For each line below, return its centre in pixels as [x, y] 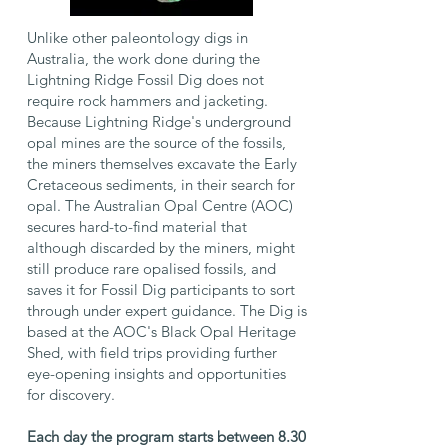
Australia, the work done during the [143, 58]
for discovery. [70, 394]
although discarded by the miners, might [160, 247]
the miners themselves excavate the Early [161, 163]
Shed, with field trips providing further [151, 352]
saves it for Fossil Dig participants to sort [160, 289]
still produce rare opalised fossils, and [151, 268]
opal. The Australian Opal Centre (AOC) [159, 205]
